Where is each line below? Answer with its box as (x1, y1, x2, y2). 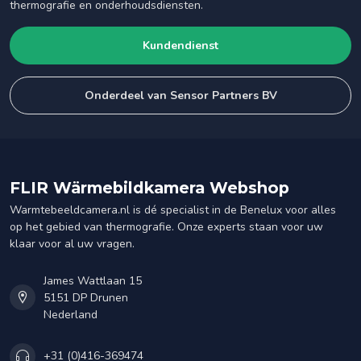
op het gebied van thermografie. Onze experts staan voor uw (10, 218, 323, 234)
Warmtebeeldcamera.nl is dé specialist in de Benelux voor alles (10, 201, 336, 218)
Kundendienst (143, 37, 218, 53)
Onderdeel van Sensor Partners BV (84, 87, 277, 103)
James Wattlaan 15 (44, 272, 142, 288)
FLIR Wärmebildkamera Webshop (10, 177, 289, 197)
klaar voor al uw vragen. (10, 235, 135, 251)
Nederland (44, 306, 98, 322)
